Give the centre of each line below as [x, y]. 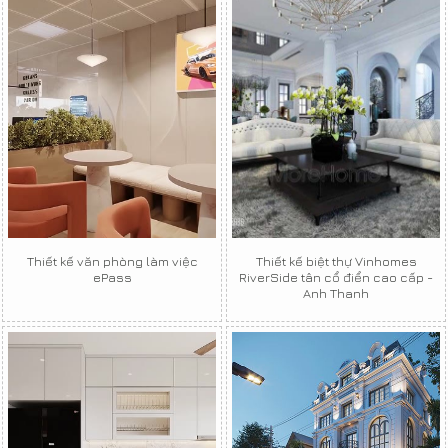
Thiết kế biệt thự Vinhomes [336, 260]
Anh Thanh [336, 292]
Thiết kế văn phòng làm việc [112, 260]
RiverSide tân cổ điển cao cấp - [336, 276]
